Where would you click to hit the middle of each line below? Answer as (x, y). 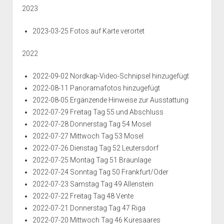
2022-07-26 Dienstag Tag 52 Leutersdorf (95, 148)
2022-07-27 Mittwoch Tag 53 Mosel (88, 136)
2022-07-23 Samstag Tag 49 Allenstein (93, 184)
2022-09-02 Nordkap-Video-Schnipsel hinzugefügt (110, 76)
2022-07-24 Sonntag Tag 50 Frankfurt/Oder (100, 172)
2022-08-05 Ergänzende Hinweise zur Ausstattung (110, 100)
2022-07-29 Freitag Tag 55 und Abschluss (98, 112)
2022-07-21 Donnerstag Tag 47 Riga (89, 208)
